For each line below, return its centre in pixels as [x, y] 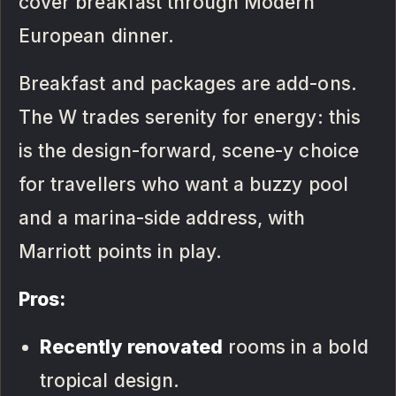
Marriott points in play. [121, 252]
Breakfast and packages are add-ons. [188, 84]
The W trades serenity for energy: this [190, 118]
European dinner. [96, 36]
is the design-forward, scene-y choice [189, 151]
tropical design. [110, 381]
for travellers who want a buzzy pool [183, 185]
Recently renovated [131, 347]
